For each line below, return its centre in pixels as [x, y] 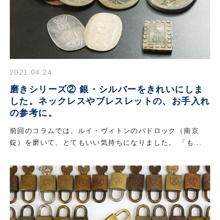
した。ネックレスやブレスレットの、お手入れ [110, 101]
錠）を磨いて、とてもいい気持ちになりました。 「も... [106, 142]
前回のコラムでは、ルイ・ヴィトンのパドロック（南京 [104, 130]
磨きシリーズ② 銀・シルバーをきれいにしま [107, 90]
